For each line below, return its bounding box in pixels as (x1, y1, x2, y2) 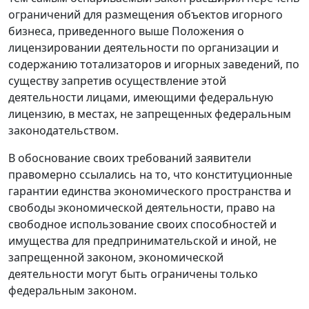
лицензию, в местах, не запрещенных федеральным (8, 106, 291, 122)
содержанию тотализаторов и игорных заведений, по (8, 57, 299, 72)
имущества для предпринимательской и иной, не (8, 233, 277, 249)
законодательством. (8, 123, 119, 139)
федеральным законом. (8, 283, 137, 299)
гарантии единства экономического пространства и (8, 183, 291, 199)
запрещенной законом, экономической (8, 250, 223, 266)
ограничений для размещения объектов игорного (8, 7, 283, 23)
